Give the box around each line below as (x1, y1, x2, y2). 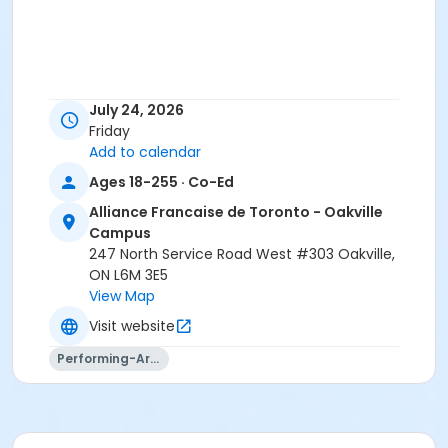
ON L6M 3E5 (89, 265, 168, 286)
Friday (89, 121, 130, 142)
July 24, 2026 (89, 100, 184, 121)
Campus (89, 223, 151, 244)
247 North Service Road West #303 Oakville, (89, 244, 395, 265)
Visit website (89, 315, 175, 336)
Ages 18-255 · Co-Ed (89, 171, 234, 192)
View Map (89, 286, 155, 307)
